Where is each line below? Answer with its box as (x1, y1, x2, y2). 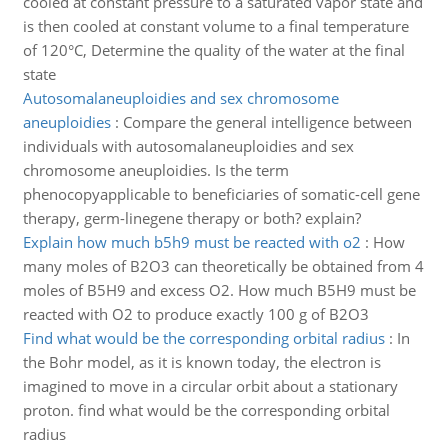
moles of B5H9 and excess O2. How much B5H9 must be (22, 280, 416, 300)
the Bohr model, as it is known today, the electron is (22, 352, 381, 372)
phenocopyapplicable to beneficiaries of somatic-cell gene (22, 184, 420, 204)
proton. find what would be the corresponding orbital (22, 400, 390, 420)
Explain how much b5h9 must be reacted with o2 (22, 232, 361, 252)
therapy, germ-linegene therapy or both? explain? (22, 208, 361, 228)
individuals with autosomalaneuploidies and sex (22, 136, 354, 156)
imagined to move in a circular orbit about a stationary (22, 376, 398, 396)
